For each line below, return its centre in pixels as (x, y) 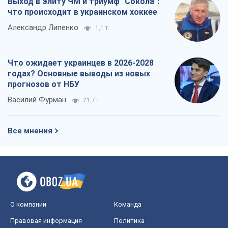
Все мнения (30, 131)
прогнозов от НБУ (44, 84)
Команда (128, 205)
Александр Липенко (43, 28)
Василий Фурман (37, 100)
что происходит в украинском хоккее (82, 12)
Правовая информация (46, 221)
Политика (129, 221)
